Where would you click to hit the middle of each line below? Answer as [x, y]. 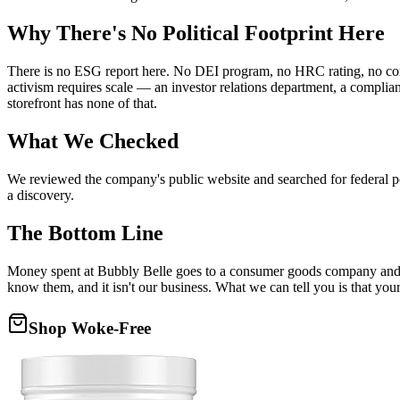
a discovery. [41, 196]
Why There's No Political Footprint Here [196, 33]
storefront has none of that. [82, 104]
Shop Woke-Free [90, 328]
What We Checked [93, 142]
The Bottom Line [85, 233]
